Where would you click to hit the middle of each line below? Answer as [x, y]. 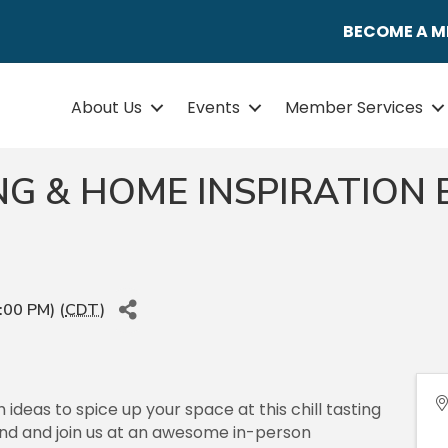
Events [214, 108]
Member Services [354, 108]
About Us [107, 108]
